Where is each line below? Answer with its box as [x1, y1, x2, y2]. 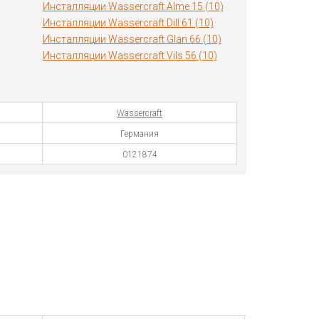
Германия [120, 129, 159, 139]
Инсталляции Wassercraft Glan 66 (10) [42, 33, 221, 45]
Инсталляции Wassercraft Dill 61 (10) [42, 17, 214, 28]
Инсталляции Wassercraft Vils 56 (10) [42, 50, 217, 61]
